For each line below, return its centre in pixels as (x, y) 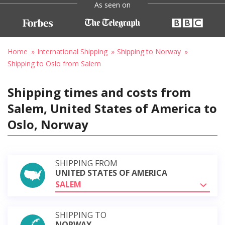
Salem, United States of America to (112, 108)
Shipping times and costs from (99, 92)
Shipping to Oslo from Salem (54, 63)
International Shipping (72, 51)
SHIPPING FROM (86, 163)
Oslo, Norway (48, 124)
